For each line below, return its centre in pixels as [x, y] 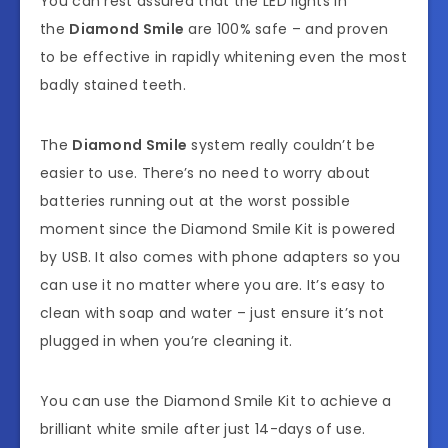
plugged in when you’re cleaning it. [166, 340]
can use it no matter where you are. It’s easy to [213, 284]
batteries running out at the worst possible [195, 200]
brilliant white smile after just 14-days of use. [203, 428]
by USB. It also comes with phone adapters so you [220, 256]
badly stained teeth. [113, 84]
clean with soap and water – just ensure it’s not [212, 312]
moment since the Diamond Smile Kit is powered [218, 228]
